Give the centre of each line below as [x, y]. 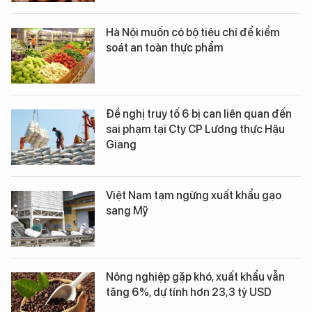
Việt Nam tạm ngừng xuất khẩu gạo [194, 195]
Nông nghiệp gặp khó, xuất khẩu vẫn [195, 277]
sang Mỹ [127, 211]
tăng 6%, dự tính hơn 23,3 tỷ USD [189, 292]
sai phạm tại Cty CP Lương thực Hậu [195, 129]
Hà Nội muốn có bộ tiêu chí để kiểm [193, 32]
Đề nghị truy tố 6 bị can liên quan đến [199, 114]
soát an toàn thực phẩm [165, 48]
